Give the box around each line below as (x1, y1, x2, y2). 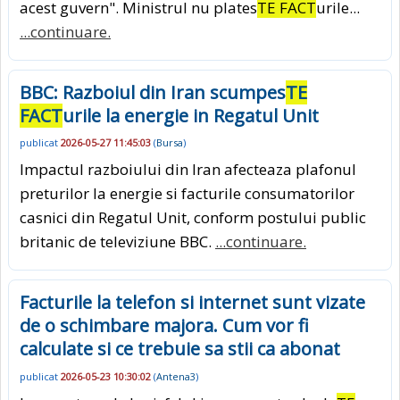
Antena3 (156, 369, 196, 383)
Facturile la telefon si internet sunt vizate (20, 290, 365, 315)
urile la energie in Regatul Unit (62, 103, 319, 128)
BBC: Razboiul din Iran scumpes (20, 79, 286, 104)
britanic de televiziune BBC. (20, 231, 215, 253)
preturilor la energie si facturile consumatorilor (20, 183, 354, 204)
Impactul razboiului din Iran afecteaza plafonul (20, 159, 356, 180)
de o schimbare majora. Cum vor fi (20, 313, 309, 338)
